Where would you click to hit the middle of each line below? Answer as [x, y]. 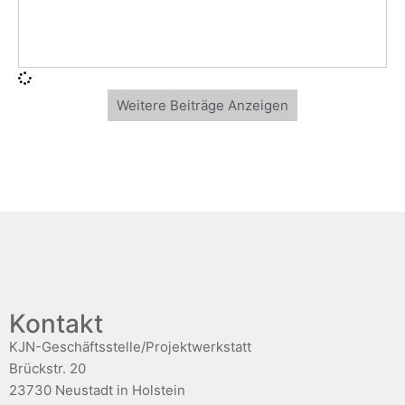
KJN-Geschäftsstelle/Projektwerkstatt [130, 347]
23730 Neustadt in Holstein [97, 391]
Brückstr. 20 [47, 369]
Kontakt [56, 324]
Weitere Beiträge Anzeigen [202, 106]
